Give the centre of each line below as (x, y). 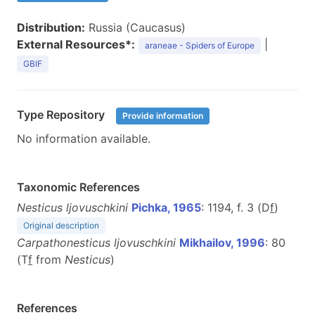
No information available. (84, 139)
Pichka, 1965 (166, 207)
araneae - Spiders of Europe (200, 45)
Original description (61, 225)
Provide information (163, 116)
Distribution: (51, 27)
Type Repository (62, 115)
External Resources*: (76, 44)
